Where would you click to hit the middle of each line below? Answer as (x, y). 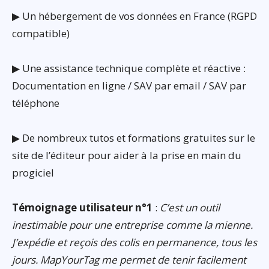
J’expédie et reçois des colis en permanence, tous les (134, 242)
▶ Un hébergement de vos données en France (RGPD (134, 16)
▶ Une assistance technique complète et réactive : (129, 68)
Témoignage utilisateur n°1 (82, 207)
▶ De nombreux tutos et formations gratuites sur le (134, 138)
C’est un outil (190, 207)
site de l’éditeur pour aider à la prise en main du (127, 155)
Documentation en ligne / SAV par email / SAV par (129, 85)
